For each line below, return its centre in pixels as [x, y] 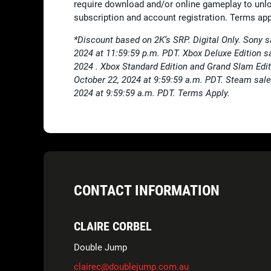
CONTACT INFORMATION [147, 190]
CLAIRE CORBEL [113, 226]
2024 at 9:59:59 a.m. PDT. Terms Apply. [152, 93]
